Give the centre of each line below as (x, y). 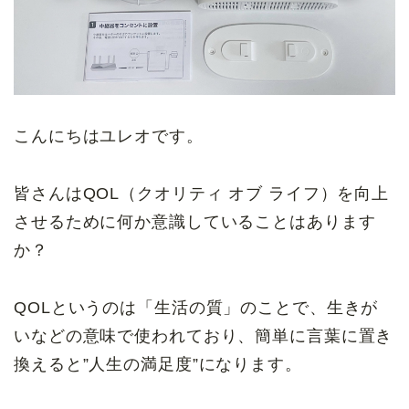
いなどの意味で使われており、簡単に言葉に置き (204, 336)
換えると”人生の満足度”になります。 (158, 364)
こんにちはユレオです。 (109, 136)
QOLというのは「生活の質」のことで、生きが (196, 307)
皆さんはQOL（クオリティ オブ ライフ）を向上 (202, 193)
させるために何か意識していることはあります (195, 221)
